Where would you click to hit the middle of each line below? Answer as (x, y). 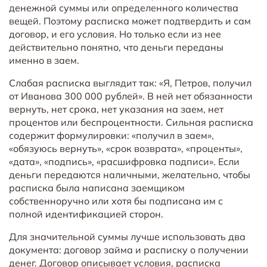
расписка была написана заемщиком (97, 187)
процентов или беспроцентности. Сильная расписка (131, 122)
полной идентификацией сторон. (86, 214)
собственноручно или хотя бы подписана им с (116, 201)
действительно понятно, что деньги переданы (116, 47)
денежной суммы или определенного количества (124, 7)
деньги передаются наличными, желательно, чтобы (130, 174)
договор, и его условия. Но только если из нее (115, 34)
